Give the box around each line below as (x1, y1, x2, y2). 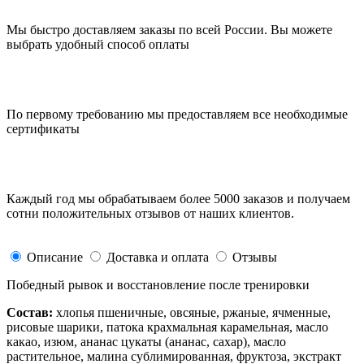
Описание (27, 250, 83, 265)
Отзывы (232, 250, 277, 265)
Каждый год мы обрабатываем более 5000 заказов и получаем (6, 192, 350, 206)
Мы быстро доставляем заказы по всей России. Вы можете (6, 23, 332, 37)
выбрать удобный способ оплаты (6, 37, 189, 52)
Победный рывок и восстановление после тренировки (6, 278, 310, 292)
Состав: (6, 305, 53, 320)
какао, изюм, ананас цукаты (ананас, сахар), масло (6, 335, 286, 349)
